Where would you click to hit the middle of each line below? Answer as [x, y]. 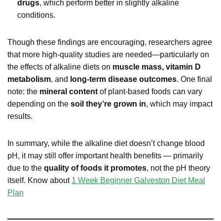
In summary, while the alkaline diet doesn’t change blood [106, 143]
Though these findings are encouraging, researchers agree [110, 42]
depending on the [39, 104]
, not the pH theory [178, 168]
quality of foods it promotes [95, 168]
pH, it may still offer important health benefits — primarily [105, 155]
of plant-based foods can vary [150, 91]
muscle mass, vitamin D [157, 67]
